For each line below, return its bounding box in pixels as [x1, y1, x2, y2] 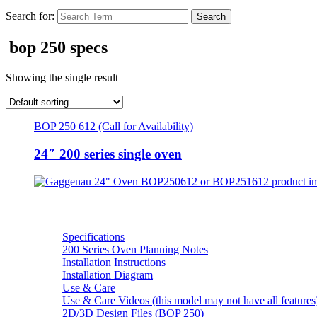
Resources [34, 202, 91, 217]
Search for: [6, 10, 54, 23]
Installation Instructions [62, 256, 166, 269]
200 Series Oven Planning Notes [62, 243, 208, 256]
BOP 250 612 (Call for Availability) [34, 120, 193, 133]
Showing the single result [6, 71, 118, 84]
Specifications [62, 231, 125, 243]
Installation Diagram [62, 269, 153, 282]
